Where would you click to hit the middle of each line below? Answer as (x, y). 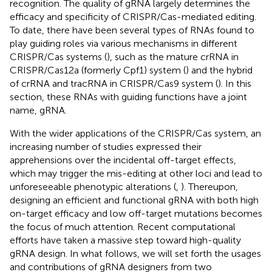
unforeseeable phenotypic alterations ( (93, 186)
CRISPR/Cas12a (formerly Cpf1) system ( (98, 70)
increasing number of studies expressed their (106, 146)
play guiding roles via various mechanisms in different (124, 43)
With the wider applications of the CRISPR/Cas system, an (135, 133)
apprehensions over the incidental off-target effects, (123, 160)
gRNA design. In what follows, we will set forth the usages (135, 253)
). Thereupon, (209, 186)
